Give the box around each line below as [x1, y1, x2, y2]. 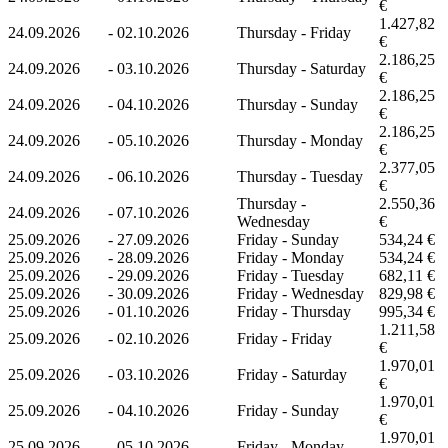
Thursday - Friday [237, 23, 351, 41]
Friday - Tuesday [237, 266, 344, 284]
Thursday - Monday [237, 131, 363, 149]
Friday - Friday [237, 329, 332, 347]
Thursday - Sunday [237, 95, 358, 113]
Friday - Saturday [237, 365, 347, 383]
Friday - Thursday [237, 302, 351, 320]
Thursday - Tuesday [237, 167, 363, 185]
